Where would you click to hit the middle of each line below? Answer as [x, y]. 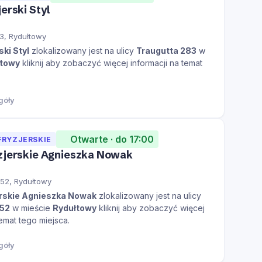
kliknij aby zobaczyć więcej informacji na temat [111, 63]
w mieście [31, 208]
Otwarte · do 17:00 [112, 139]
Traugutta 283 [166, 51]
